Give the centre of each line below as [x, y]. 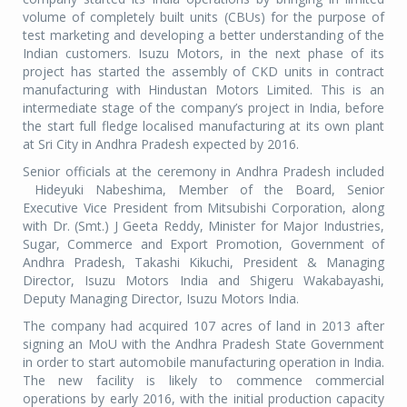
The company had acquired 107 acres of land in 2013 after [203, 326]
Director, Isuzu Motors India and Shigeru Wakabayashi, [203, 281]
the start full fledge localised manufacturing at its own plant [203, 126]
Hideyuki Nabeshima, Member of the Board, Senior [203, 190]
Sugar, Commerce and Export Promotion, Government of [203, 244]
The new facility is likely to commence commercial [203, 381]
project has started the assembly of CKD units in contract [203, 72]
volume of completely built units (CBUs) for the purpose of [203, 17]
